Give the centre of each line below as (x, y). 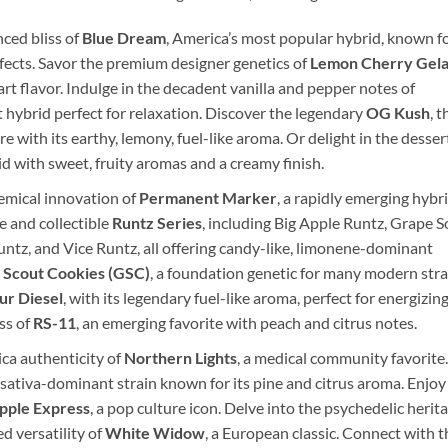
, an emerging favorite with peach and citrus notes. (246, 322)
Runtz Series (156, 222)
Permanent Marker (207, 197)
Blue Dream (123, 38)
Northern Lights (180, 357)
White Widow (154, 432)
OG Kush (397, 113)
